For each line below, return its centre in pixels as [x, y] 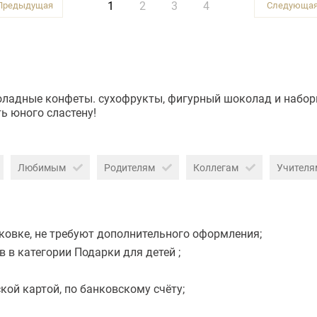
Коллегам [216, 168]
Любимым [42, 168]
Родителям [129, 168]
